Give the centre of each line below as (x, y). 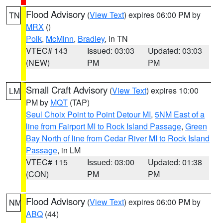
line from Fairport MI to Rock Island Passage (104, 126)
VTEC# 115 (47, 162)
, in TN (116, 39)
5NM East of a (180, 114)
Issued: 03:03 (111, 51)
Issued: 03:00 (111, 162)
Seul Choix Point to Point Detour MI (88, 114)
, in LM (69, 150)
